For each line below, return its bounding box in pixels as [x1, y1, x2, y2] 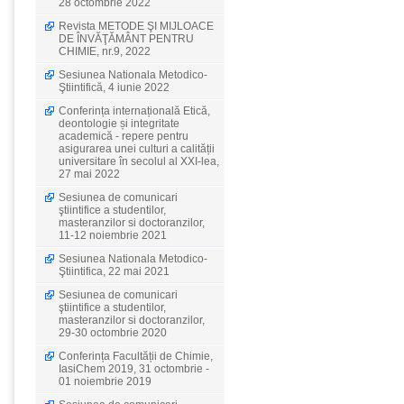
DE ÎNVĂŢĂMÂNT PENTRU [59, 32, 194, 45]
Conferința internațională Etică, [59, 105, 210, 117]
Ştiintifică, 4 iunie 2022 [59, 81, 170, 94]
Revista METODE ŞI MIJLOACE [59, 20, 214, 32]
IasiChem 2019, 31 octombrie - [59, 363, 209, 375]
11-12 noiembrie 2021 [59, 229, 167, 242]
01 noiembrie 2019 [59, 375, 151, 388]
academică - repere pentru [59, 130, 188, 142]
